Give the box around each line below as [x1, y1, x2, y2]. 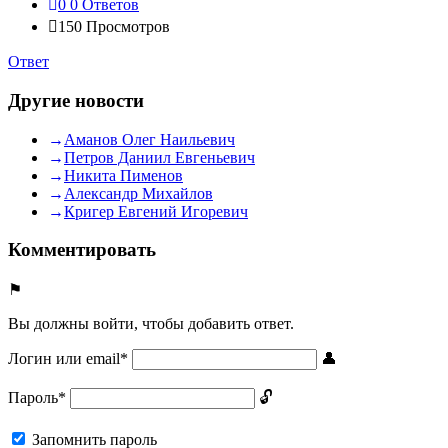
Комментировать [8, 239, 156, 261]
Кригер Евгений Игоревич [64, 202, 248, 220]
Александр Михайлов [64, 184, 213, 202]
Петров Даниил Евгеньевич [64, 148, 255, 166]
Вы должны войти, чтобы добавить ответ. [8, 315, 294, 332]
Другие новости [8, 89, 144, 111]
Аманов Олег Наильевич [64, 130, 235, 148]
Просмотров [86, 18, 170, 36]
